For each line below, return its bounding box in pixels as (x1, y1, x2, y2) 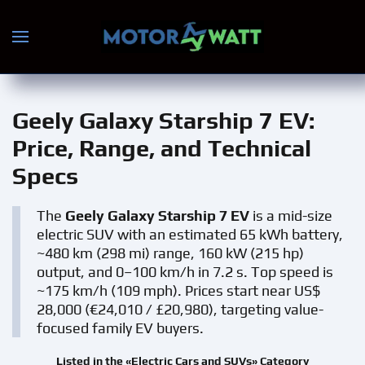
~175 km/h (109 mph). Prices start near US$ (37, 282, 320, 299)
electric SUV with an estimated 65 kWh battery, (37, 226, 343, 243)
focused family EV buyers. (37, 319, 204, 336)
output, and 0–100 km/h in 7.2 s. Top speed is (37, 263, 333, 280)
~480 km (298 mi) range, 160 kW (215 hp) (37, 244, 304, 262)
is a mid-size (249, 207, 332, 224)
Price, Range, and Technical (12, 134, 311, 161)
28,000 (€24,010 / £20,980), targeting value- (37, 301, 323, 318)
